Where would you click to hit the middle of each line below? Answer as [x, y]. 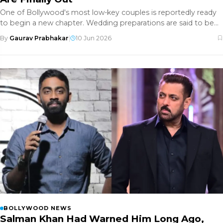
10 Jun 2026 [94, 38]
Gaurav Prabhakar [39, 38]
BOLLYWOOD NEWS [38, 208]
